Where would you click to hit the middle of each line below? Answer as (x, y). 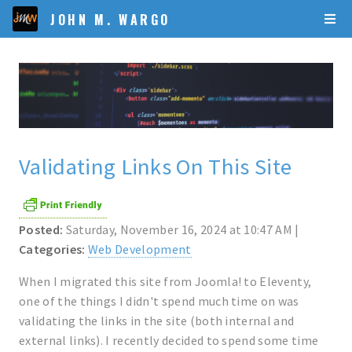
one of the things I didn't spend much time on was (159, 301)
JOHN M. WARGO (110, 19)
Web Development (139, 249)
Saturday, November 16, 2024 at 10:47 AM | (182, 230)
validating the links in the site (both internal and (157, 321)
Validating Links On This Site (156, 167)
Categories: (52, 249)
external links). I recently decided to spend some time (169, 341)
